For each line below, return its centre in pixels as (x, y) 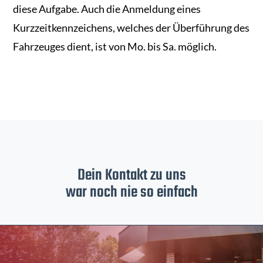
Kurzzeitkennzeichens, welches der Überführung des (131, 28)
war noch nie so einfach (131, 193)
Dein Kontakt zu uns (131, 176)
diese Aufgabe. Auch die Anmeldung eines (107, 9)
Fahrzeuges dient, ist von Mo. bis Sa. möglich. (115, 47)
